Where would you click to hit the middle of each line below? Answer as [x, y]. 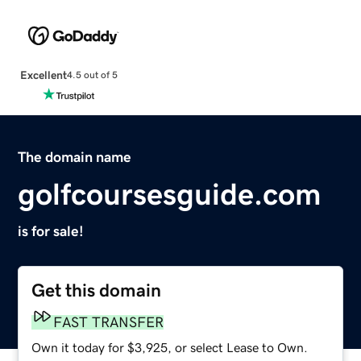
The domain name [75, 157]
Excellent [43, 75]
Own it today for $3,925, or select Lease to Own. [170, 347]
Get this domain [97, 290]
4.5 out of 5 [92, 75]
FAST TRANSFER [109, 322]
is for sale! [51, 231]
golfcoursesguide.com [170, 194]
